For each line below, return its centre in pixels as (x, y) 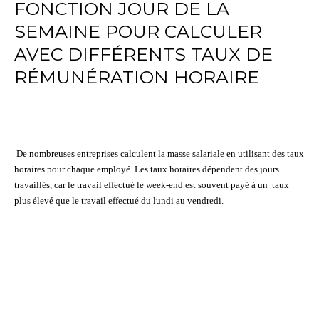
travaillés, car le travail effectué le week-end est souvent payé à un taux (152, 185)
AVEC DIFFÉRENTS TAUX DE (143, 54)
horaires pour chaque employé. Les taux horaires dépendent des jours (147, 169)
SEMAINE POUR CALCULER (138, 32)
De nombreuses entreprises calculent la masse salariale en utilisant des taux (160, 153)
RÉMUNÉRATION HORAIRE (137, 77)
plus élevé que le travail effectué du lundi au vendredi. (119, 200)
